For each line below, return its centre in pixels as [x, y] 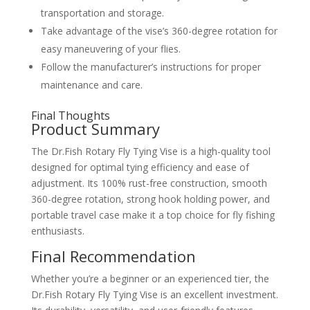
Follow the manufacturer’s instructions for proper [151, 66]
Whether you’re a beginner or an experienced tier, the [150, 278]
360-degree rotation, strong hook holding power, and [150, 199]
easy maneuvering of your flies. [110, 48]
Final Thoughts [70, 115]
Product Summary [95, 128]
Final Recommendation [113, 256]
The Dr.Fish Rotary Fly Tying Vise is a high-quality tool [151, 151]
